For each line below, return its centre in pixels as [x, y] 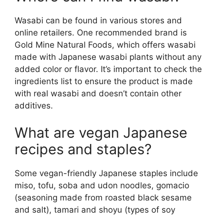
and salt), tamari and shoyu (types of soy [95, 209]
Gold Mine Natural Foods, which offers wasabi [105, 45]
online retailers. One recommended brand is [101, 33]
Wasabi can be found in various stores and [98, 21]
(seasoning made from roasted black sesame [103, 197]
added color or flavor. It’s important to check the [108, 69]
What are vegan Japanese [101, 132]
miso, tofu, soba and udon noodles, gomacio [102, 185]
